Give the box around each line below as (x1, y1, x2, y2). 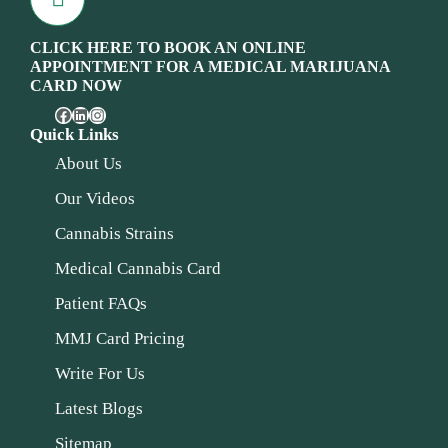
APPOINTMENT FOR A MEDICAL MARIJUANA (30, 57, 390, 75)
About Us (55, 153, 122, 173)
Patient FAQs (55, 293, 147, 313)
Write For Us (55, 363, 145, 383)
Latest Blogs (55, 398, 143, 418)
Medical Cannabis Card (55, 258, 221, 278)
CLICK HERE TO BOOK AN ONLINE (30, 38, 306, 56)
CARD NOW (30, 76, 122, 94)
